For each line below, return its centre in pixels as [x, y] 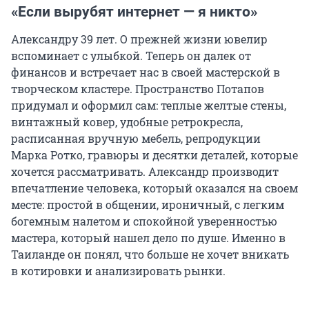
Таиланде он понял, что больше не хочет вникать [150, 255]
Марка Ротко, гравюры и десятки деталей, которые [154, 155]
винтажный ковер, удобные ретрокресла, [127, 122]
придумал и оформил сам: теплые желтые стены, [149, 106]
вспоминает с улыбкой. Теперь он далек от [131, 56]
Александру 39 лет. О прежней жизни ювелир [139, 39]
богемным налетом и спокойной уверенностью [144, 221]
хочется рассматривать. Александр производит [145, 172]
